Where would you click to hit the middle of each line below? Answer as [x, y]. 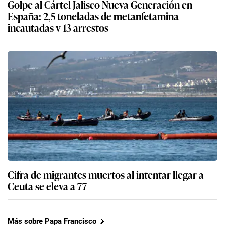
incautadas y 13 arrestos [58, 27]
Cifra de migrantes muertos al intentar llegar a [106, 175]
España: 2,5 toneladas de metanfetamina [93, 16]
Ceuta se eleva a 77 [47, 186]
